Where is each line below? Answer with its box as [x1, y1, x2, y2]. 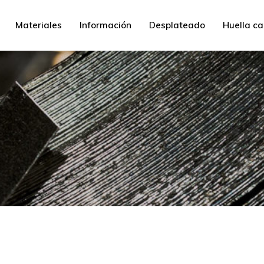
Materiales [15, 19, 62, 31]
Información [80, 19, 131, 31]
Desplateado [149, 19, 205, 31]
